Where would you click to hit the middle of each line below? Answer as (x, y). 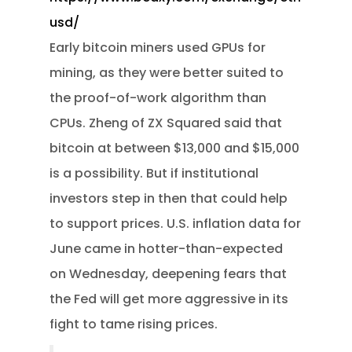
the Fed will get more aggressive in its (169, 299)
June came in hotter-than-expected (167, 249)
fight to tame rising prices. (134, 324)
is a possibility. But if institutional (154, 173)
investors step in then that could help (169, 198)
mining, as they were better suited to (167, 73)
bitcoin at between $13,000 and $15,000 (175, 148)
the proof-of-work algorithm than (158, 98)
